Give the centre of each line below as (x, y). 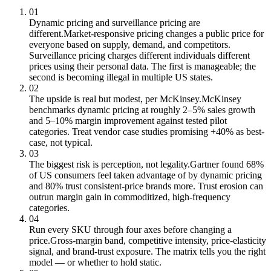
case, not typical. (61, 142)
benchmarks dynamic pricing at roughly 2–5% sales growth (142, 109)
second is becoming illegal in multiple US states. (121, 77)
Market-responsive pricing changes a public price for (164, 33)
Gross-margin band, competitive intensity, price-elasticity (158, 240)
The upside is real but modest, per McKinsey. (115, 99)
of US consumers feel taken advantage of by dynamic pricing (145, 175)
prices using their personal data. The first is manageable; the (142, 66)
